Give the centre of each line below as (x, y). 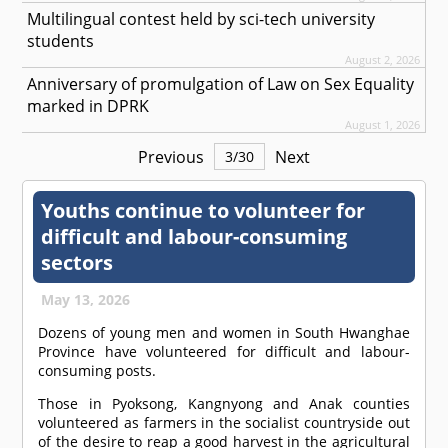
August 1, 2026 (382, 125)
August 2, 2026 (382, 60)
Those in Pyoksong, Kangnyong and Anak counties (224, 404)
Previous (171, 156)
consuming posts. (97, 371)
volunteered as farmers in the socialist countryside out (224, 423)
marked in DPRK (88, 106)
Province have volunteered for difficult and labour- (224, 352)
